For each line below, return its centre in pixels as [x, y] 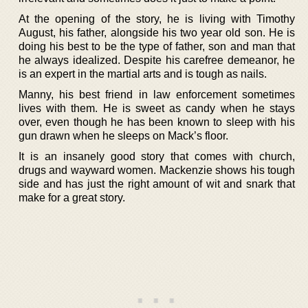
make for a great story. [72, 197]
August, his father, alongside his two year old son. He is [157, 32]
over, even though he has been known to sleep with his [157, 122]
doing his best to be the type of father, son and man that [157, 46]
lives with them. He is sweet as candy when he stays [157, 108]
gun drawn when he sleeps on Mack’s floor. [123, 135]
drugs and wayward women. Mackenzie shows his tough [157, 170]
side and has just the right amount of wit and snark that [157, 184]
